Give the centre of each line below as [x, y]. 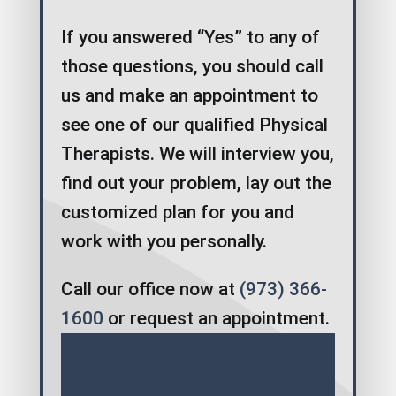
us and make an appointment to [189, 96]
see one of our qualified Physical [194, 125]
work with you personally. [164, 242]
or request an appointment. [216, 319]
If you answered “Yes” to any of [190, 38]
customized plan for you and [177, 213]
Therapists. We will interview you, [197, 154]
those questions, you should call [192, 67]
